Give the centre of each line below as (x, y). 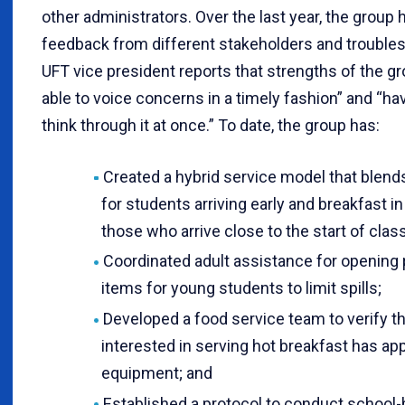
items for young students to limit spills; (241, 288)
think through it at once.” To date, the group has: (211, 125)
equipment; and (157, 372)
